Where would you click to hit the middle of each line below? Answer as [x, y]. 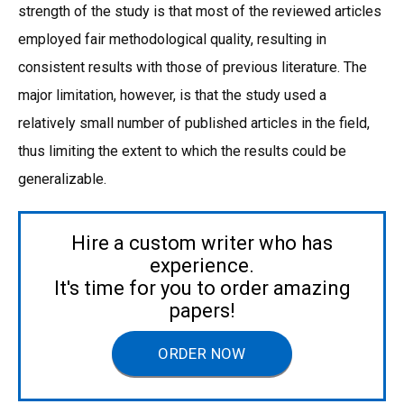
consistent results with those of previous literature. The [193, 67]
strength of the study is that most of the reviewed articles [200, 11]
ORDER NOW [202, 353]
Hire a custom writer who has [202, 243]
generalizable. [62, 179]
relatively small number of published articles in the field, [194, 123]
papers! [202, 310]
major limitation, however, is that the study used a [172, 95]
